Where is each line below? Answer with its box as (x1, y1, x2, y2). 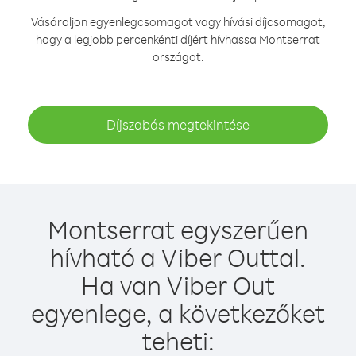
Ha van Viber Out (81, 269, 275, 301)
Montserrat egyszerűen (48, 213, 308, 246)
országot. (152, 49, 204, 64)
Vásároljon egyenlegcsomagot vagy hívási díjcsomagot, (30, 14, 326, 29)
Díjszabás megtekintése (106, 116, 250, 133)
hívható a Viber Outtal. (50, 241, 306, 273)
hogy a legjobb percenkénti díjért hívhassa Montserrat (36, 32, 320, 47)
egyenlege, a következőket (31, 296, 325, 329)
